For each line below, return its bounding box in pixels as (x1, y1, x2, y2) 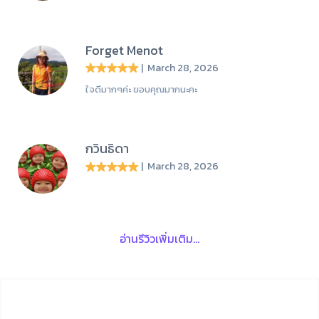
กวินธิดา (85, 139, 129, 159)
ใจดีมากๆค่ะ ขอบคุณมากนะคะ (85, 83, 197, 97)
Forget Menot (85, 40, 163, 60)
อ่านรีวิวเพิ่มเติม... (120, 229, 199, 247)
